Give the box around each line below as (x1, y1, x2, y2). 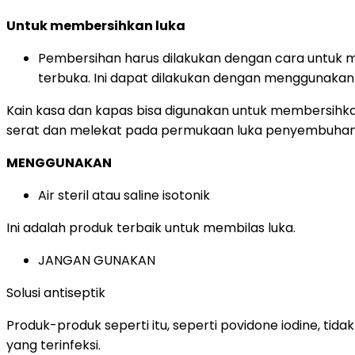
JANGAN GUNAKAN (38, 250, 155, 269)
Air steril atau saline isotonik (38, 185, 210, 204)
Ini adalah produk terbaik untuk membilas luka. (6, 218, 296, 237)
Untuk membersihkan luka (6, 16, 185, 35)
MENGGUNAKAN (6, 153, 112, 172)
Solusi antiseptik (6, 283, 105, 302)
